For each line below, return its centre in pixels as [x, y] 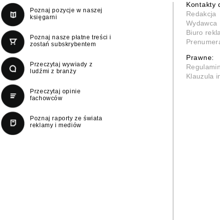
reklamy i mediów [56, 125]
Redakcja [201, 14]
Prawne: [200, 57]
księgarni [44, 17]
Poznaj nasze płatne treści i [71, 37]
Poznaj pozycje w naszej [67, 10]
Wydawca [202, 23]
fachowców [46, 98]
